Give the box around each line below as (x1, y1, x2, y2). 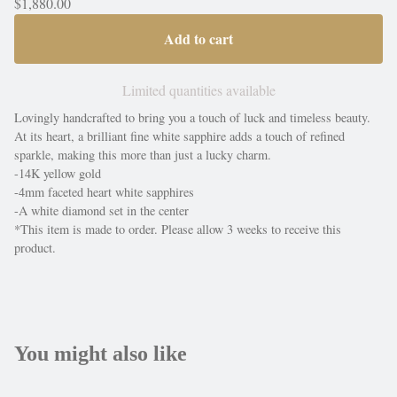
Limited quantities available (121, 81, 276, 99)
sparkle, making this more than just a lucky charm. (14, 146, 271, 163)
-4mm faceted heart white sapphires (14, 183, 194, 200)
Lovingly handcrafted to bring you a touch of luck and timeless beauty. (14, 109, 370, 126)
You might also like (14, 342, 187, 365)
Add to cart (164, 28, 233, 49)
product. (14, 239, 56, 256)
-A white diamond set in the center (14, 202, 189, 219)
